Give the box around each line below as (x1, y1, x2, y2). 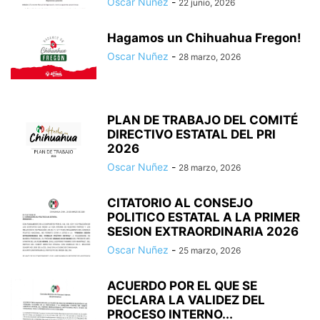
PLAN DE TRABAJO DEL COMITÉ (107, 113, 298, 128)
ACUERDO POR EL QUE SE (107, 279, 257, 294)
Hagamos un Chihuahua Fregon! (107, 31, 301, 46)
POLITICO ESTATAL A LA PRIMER (107, 210, 300, 225)
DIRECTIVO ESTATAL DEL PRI (107, 127, 276, 142)
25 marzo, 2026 (179, 245, 241, 256)
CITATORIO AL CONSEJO (107, 196, 253, 211)
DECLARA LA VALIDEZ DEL (107, 293, 265, 308)
